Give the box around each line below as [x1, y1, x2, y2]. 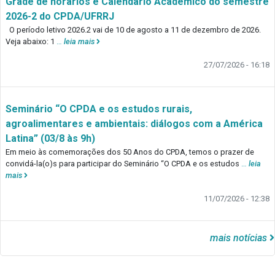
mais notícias [210, 232, 269, 244]
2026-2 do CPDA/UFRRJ [6, 10, 114, 23]
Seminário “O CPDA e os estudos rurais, [6, 103, 192, 115]
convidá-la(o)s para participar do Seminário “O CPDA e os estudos [6, 159, 241, 169]
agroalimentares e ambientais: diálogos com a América [6, 118, 263, 130]
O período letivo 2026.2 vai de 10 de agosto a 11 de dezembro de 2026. [6, 25, 265, 35]
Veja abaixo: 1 [6, 37, 56, 47]
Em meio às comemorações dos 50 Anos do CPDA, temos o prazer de [6, 147, 254, 157]
